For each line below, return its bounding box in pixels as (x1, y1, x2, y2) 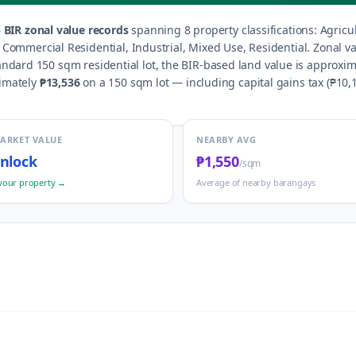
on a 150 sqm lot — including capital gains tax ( (79, 75, 330, 90)
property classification (190, 22, 309, 37)
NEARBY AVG (196, 133, 257, 145)
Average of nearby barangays (196, 176, 316, 188)
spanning (128, 22, 181, 37)
